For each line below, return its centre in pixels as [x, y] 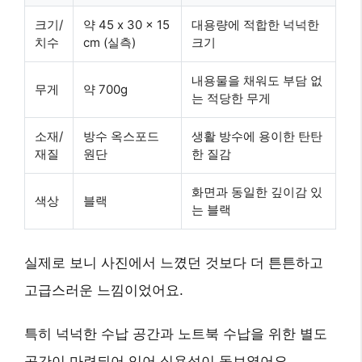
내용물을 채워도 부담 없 [257, 81]
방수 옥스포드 [121, 137]
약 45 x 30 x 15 [126, 25]
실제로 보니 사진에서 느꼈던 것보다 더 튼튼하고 [174, 263]
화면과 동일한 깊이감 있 [257, 192]
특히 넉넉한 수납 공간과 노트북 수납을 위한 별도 [176, 334]
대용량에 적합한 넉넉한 [255, 25]
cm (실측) [109, 43]
